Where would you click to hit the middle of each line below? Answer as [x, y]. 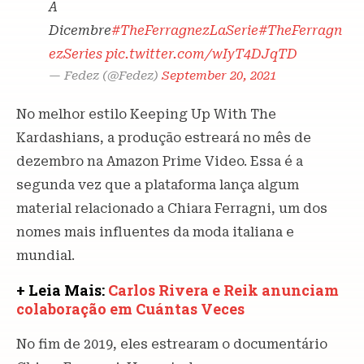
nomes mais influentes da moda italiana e [155, 232]
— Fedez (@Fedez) [105, 76]
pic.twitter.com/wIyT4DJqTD [201, 54]
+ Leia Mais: [62, 290]
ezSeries [76, 54]
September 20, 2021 [219, 76]
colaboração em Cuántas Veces [130, 309]
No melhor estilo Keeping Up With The [146, 115]
